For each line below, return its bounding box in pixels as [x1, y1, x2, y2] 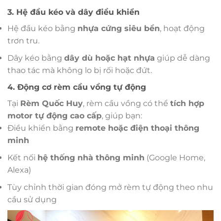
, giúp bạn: [102, 111, 142, 121]
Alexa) [7, 165, 31, 175]
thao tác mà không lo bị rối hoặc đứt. [7, 65, 152, 75]
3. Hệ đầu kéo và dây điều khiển [7, 7, 140, 17]
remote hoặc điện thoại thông [75, 123, 199, 133]
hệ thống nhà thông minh [37, 152, 145, 162]
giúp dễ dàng [155, 53, 210, 63]
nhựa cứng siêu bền [77, 24, 160, 34]
